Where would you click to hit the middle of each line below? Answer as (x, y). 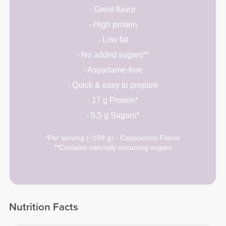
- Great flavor (113, 10)
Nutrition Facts (44, 207)
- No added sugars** (113, 55)
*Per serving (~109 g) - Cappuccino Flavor (113, 138)
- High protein (113, 25)
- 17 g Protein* (113, 100)
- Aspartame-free (113, 70)
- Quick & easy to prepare (113, 85)
